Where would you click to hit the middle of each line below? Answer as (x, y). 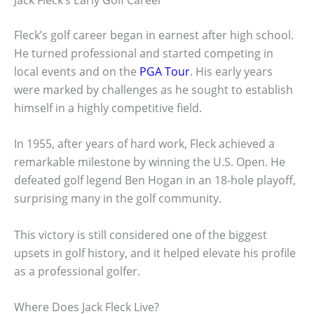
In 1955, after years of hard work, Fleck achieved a (144, 144)
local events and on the (77, 71)
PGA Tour (165, 71)
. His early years (231, 71)
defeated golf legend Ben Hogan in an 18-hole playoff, (155, 180)
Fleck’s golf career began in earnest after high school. (154, 35)
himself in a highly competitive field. (108, 108)
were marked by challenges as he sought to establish (153, 89)
